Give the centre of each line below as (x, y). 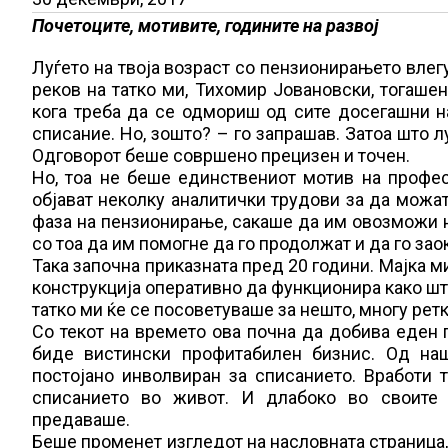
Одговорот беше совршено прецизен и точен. (221, 155)
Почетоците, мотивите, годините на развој (205, 25)
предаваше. (81, 419)
